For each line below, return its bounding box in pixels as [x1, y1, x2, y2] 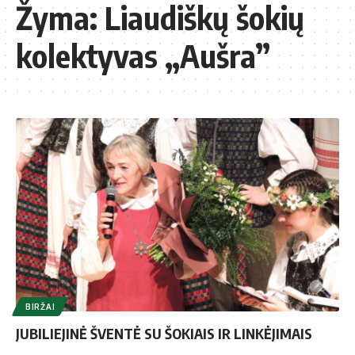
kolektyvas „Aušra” [16, 35, 270, 75]
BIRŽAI [25, 302, 55, 312]
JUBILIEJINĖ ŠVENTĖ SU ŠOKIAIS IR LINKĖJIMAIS [16, 324, 312, 343]
